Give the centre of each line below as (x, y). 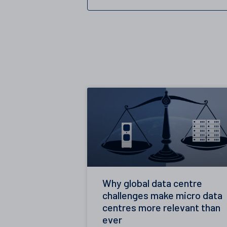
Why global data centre (152, 183)
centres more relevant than (161, 207)
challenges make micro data (162, 195)
